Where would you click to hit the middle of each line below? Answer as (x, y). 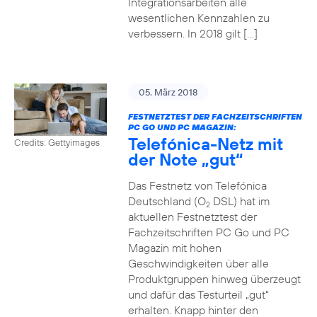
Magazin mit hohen (174, 248)
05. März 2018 (168, 92)
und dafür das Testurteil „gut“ (198, 294)
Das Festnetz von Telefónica (197, 185)
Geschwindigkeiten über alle (198, 263)
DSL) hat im (240, 201)
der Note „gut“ (185, 159)
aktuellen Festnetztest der (192, 217)
